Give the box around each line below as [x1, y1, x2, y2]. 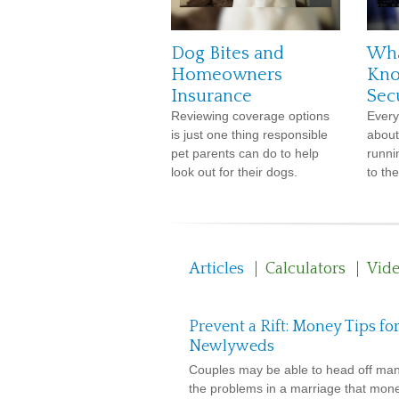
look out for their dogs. [171, 165, 297, 179]
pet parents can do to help [171, 146, 319, 160]
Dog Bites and [171, 44, 284, 63]
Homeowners [171, 65, 282, 85]
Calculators [265, 260, 346, 278]
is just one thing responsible [171, 127, 328, 142]
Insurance [171, 86, 252, 106]
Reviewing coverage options [171, 109, 330, 123]
